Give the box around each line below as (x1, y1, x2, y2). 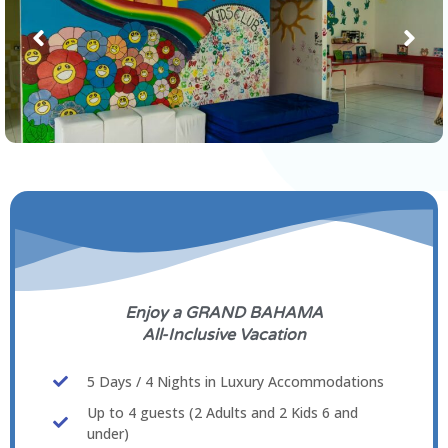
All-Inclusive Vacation (142, 324, 306, 345)
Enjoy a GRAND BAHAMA (125, 302, 323, 323)
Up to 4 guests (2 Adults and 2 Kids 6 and (86, 402, 358, 422)
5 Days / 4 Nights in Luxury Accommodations (86, 371, 384, 391)
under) (86, 423, 129, 443)
